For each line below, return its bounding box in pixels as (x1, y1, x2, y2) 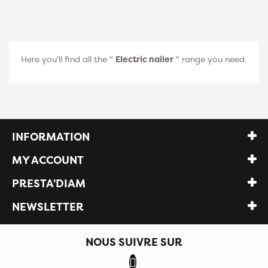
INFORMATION (12, 129, 90, 144)
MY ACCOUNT (12, 153, 84, 167)
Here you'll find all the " (21, 53, 115, 65)
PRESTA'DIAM (12, 176, 86, 191)
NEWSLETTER (12, 199, 84, 214)
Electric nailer (115, 53, 173, 65)
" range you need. (173, 53, 246, 65)
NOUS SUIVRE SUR (86, 234, 182, 249)
